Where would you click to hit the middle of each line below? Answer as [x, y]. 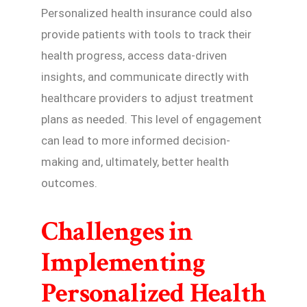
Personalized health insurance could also [147, 13]
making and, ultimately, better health [135, 162]
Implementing [123, 262]
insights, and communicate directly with [145, 77]
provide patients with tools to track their [146, 34]
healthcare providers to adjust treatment [147, 98]
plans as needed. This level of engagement [151, 119]
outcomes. [69, 183]
